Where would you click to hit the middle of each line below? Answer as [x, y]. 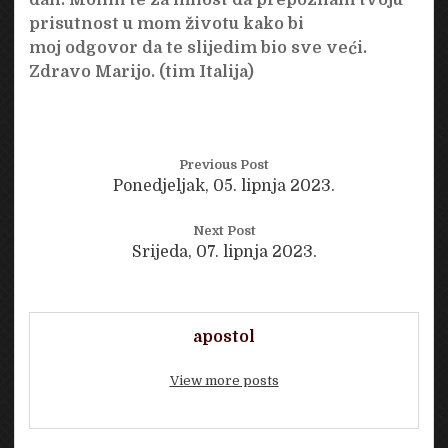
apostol [224, 336]
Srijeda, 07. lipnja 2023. [224, 251]
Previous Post [224, 164]
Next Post [224, 230]
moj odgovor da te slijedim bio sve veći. [197, 47]
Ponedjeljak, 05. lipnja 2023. [224, 185]
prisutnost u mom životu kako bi [166, 23]
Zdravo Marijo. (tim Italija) [141, 71]
